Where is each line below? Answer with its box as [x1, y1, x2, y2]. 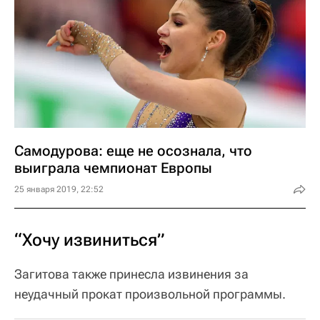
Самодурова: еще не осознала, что [14, 142, 252, 160]
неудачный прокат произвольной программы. [14, 286, 286, 302]
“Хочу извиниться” [14, 230, 165, 251]
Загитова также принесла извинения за [14, 266, 249, 282]
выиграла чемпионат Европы [14, 159, 212, 177]
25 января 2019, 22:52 [14, 184, 104, 195]
